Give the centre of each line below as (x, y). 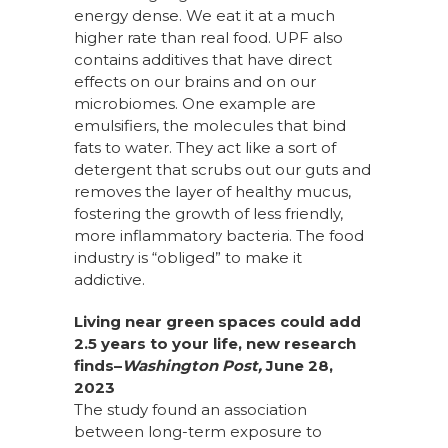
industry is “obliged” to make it (188, 258)
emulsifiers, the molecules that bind (210, 126)
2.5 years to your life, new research (215, 344)
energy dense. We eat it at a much (204, 16)
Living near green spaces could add (217, 322)
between (111, 432)
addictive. (109, 280)
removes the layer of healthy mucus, (212, 192)
